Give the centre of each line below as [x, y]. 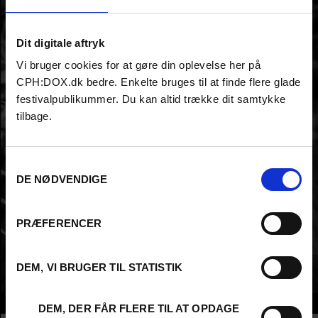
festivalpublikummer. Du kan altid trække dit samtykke [151, 99]
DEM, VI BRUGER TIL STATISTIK [99, 267]
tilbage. [36, 116]
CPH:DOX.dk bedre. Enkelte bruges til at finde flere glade [159, 82]
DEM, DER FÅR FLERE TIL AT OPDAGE [139, 308]
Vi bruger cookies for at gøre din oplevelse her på [138, 65]
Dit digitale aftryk [60, 43]
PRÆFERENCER [59, 223]
